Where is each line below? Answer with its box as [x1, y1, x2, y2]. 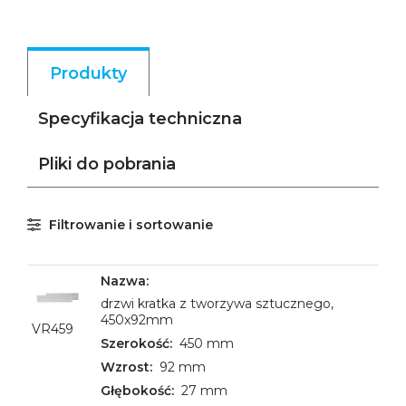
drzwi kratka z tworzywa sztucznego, [101, 295, 333, 312]
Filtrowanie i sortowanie [49, 217, 213, 233]
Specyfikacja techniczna [38, 109, 242, 129]
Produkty [50, 63, 127, 83]
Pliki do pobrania [38, 154, 176, 174]
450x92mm [101, 312, 173, 328]
